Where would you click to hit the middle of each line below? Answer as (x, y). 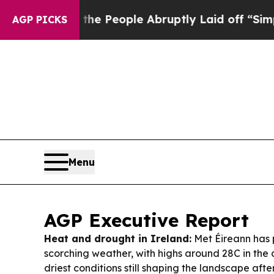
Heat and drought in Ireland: (118, 239)
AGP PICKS (40, 20)
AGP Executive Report (146, 220)
